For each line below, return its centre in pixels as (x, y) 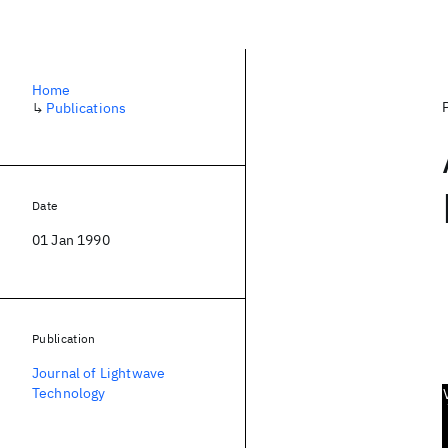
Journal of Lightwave (99, 373)
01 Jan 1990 (71, 240)
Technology (69, 393)
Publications (86, 108)
